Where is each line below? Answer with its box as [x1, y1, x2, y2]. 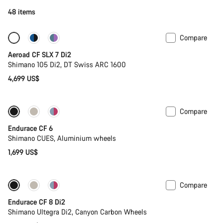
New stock [20, 34, 53, 44]
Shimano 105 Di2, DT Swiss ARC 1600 [8, 59, 126, 69]
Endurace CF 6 [8, 123, 53, 133]
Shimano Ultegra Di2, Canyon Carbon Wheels [8, 207, 147, 217]
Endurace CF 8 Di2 [8, 197, 65, 207]
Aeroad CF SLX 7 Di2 [8, 49, 71, 59]
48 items [8, 6, 35, 16]
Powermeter [62, 34, 100, 44]
